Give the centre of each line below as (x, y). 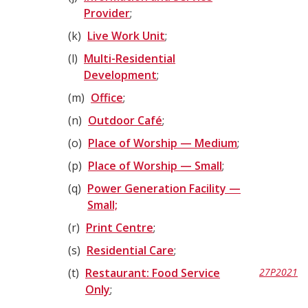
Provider (107, 13)
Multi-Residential (130, 58)
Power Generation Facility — (164, 188)
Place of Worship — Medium (163, 143)
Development (120, 75)
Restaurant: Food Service (153, 273)
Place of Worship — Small (155, 166)
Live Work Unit (126, 36)
